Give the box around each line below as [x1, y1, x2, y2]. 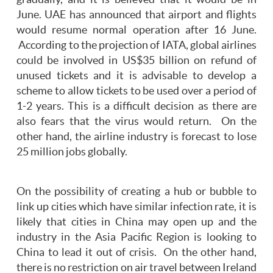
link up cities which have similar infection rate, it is [16, 200, 257, 213]
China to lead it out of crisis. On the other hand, [16, 246, 257, 259]
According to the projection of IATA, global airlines [16, 39, 257, 52]
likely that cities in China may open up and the [16, 216, 257, 229]
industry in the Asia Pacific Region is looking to [16, 231, 257, 244]
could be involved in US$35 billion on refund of [16, 54, 257, 67]
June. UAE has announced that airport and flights [16, 9, 257, 21]
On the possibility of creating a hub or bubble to [16, 185, 257, 198]
